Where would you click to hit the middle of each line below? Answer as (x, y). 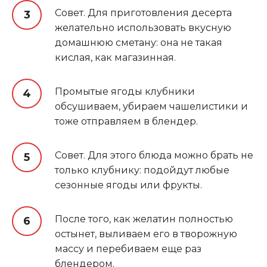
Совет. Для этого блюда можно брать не (154, 155)
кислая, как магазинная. (115, 57)
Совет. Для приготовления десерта (143, 13)
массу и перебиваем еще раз (128, 249)
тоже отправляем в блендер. (126, 121)
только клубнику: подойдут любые (142, 170)
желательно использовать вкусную (143, 27)
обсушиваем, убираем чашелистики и (151, 106)
